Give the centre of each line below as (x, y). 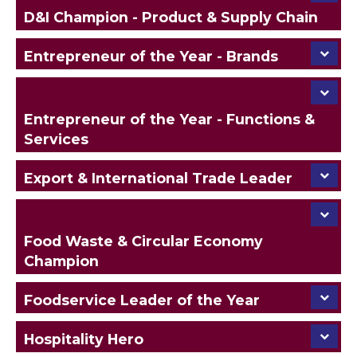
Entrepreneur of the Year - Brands (151, 56)
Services (56, 139)
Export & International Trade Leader (158, 178)
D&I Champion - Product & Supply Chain (171, 17)
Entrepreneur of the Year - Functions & (169, 119)
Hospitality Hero (84, 339)
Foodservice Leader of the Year (142, 300)
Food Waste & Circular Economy (143, 241)
